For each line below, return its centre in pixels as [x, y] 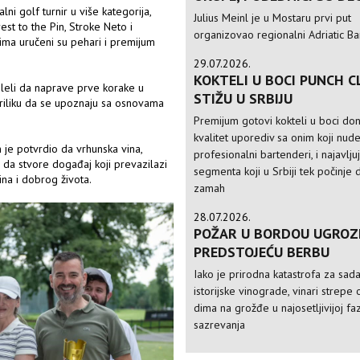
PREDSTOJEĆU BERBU [262, 252]
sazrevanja [220, 325]
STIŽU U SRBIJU [243, 98]
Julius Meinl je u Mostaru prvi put [273, 18]
